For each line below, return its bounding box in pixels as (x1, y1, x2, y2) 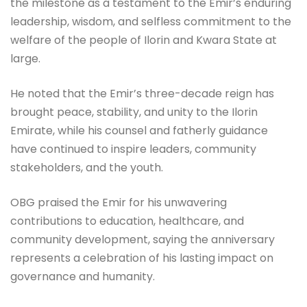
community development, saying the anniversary (10, 231, 275, 247)
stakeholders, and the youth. (10, 159, 163, 175)
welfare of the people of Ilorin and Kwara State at (10, 32, 277, 48)
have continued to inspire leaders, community (10, 140, 256, 157)
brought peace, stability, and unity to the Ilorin (10, 103, 258, 120)
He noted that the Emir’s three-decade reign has (10, 85, 274, 101)
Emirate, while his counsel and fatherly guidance (10, 122, 268, 138)
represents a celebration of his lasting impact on (10, 249, 273, 266)
